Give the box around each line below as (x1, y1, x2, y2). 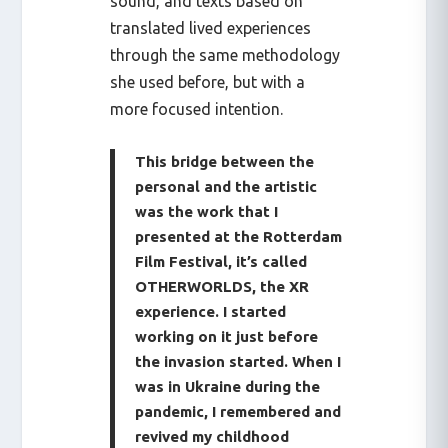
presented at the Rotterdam (135, 227, 343, 245)
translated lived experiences (110, 19, 312, 38)
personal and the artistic (135, 177, 318, 195)
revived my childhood (135, 427, 290, 445)
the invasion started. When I (135, 352, 342, 370)
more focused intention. (110, 100, 284, 119)
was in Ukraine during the (135, 377, 321, 395)
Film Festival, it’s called (135, 252, 308, 270)
